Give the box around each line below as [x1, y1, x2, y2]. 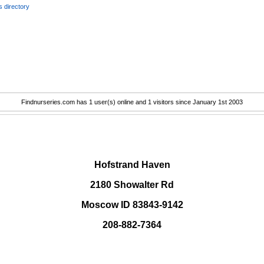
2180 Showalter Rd [90, 180, 174, 190]
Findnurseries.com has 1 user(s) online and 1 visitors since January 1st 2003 [21, 98, 243, 105]
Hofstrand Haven [94, 160, 170, 170]
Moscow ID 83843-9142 [81, 200, 183, 210]
